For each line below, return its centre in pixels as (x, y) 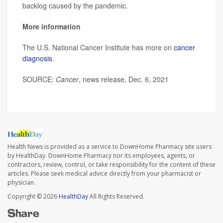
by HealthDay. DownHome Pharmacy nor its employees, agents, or (101, 155)
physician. (21, 182)
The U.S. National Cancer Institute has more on (98, 48)
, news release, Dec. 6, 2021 (124, 79)
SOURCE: (39, 79)
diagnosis (37, 58)
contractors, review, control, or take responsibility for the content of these (111, 164)
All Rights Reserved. (116, 196)
